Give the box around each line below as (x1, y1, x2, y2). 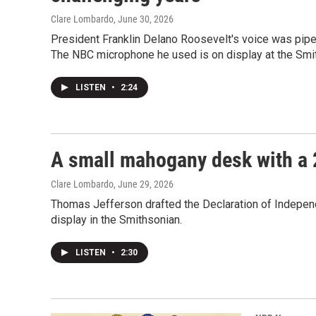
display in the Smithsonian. (51, 213, 182, 227)
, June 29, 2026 (114, 178, 174, 190)
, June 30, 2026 (114, 13, 174, 25)
